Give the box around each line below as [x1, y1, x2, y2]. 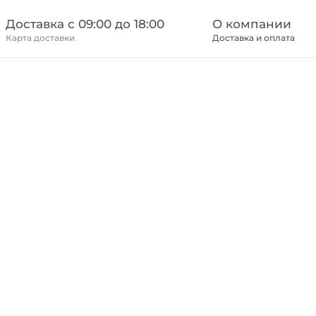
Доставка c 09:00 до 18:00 [6, 17, 165, 31]
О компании [212, 17, 291, 31]
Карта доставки [6, 32, 75, 43]
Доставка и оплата [212, 32, 295, 43]
